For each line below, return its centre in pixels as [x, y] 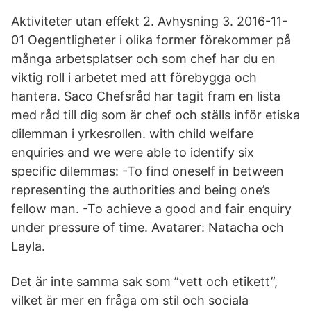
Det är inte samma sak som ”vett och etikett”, [144, 281]
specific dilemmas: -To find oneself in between [148, 171]
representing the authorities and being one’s [141, 190]
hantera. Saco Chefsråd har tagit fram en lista [146, 96]
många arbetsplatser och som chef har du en [143, 59]
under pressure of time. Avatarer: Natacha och [148, 227]
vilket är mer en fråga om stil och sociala [130, 300]
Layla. [28, 246]
